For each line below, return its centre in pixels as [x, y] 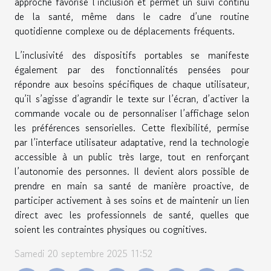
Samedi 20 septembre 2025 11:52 [83, 253]
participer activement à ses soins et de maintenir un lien [132, 200]
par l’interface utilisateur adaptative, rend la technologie [132, 142]
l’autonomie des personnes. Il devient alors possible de [132, 171]
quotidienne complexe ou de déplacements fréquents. [125, 31]
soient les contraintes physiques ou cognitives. [111, 229]
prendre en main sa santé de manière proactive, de [132, 185]
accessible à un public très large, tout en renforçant [132, 156]
